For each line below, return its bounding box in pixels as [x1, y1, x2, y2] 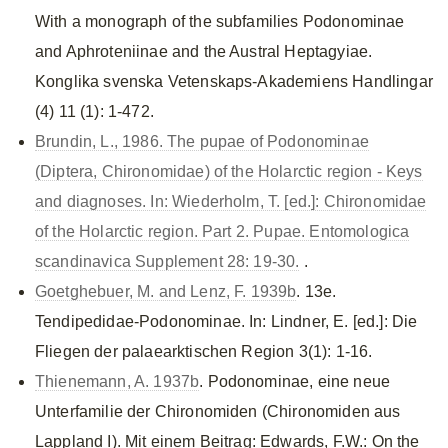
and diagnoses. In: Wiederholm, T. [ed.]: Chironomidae [35, 193, 427, 210]
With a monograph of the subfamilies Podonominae [35, 13, 405, 30]
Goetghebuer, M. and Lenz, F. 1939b [35, 283, 297, 300]
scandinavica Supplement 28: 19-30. [35, 253, 300, 270]
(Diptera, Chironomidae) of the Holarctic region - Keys [35, 163, 423, 180]
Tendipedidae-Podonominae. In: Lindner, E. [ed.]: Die [35, 313, 418, 330]
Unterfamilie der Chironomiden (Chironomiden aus [35, 403, 401, 420]
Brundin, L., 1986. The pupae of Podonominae [35, 133, 369, 150]
